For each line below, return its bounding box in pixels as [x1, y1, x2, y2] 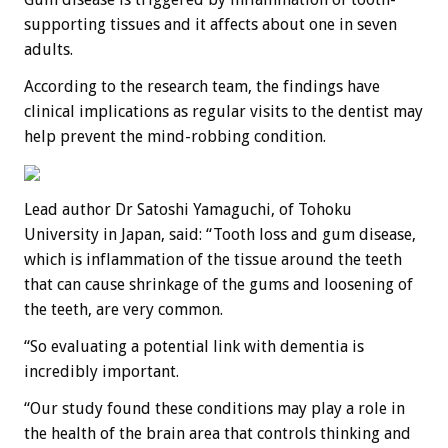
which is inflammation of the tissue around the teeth [24, 250, 402, 270]
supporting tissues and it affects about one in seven [24, 15, 397, 35]
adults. [24, 40, 73, 60]
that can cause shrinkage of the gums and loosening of [24, 275, 413, 295]
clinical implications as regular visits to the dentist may [24, 102, 423, 122]
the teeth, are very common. [24, 300, 223, 320]
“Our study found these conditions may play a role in [24, 399, 405, 419]
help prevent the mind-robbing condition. [24, 127, 326, 147]
